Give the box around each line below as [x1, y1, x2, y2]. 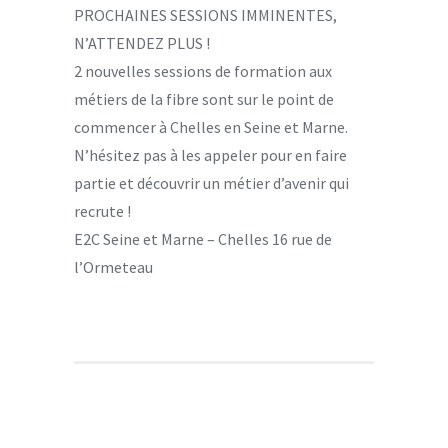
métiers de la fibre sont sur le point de [74, 88, 334, 109]
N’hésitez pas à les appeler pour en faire [74, 144, 347, 165]
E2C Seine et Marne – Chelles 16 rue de [74, 228, 332, 249]
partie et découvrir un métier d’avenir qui [74, 172, 349, 193]
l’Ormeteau [74, 256, 153, 277]
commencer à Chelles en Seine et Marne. [74, 116, 348, 137]
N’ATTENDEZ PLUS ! [74, 32, 210, 53]
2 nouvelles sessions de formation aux [74, 60, 332, 81]
